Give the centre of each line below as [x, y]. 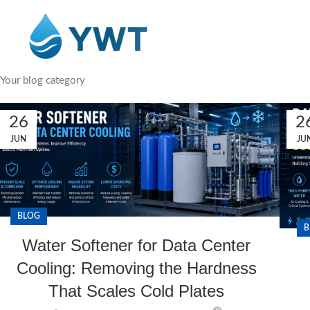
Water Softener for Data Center [136, 245]
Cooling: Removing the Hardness [136, 268]
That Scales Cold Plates [136, 291]
